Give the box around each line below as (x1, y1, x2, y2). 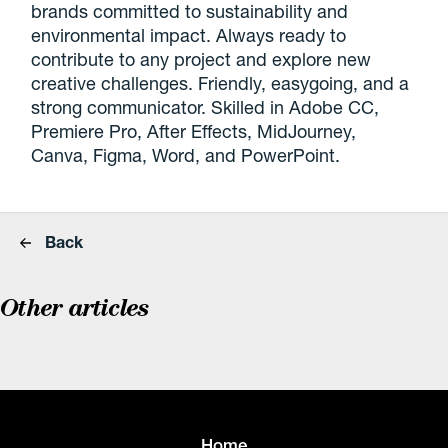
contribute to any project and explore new (31, 48, 372, 70)
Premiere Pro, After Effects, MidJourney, (31, 120, 357, 142)
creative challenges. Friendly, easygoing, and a (31, 72, 410, 94)
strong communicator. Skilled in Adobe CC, (31, 96, 380, 118)
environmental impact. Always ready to (31, 24, 347, 46)
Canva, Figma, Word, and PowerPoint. (31, 144, 341, 166)
